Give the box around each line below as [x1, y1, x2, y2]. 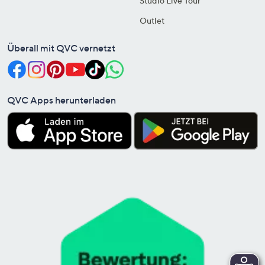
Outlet [140, 15, 164, 26]
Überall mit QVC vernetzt [7, 42, 115, 54]
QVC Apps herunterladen [7, 94, 116, 106]
